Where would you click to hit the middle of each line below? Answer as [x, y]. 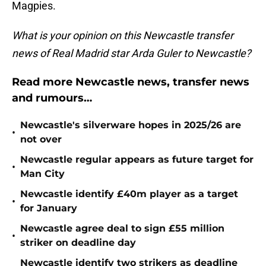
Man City [42, 174]
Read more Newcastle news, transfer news [131, 82]
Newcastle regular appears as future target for [137, 160]
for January [49, 208]
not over [41, 140]
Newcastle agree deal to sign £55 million [122, 229]
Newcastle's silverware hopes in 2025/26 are [131, 125]
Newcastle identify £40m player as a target [129, 194]
